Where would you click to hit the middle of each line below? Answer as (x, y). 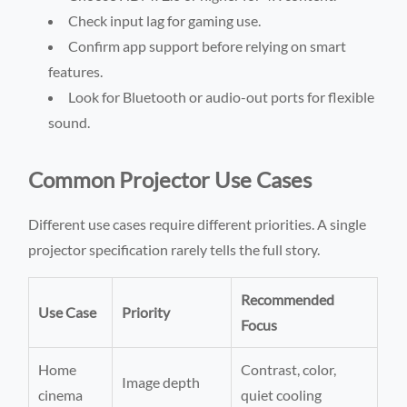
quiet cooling (282, 394)
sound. (69, 122)
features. (76, 71)
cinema (61, 394)
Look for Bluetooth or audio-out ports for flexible (222, 96)
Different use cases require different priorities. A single (198, 223)
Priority (146, 312)
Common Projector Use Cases (170, 179)
